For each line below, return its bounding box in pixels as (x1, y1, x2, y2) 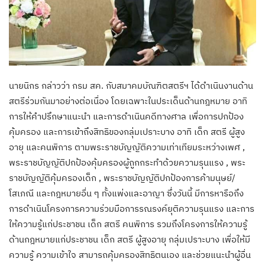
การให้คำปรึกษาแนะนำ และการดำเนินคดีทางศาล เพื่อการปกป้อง (9, 110, 244, 122)
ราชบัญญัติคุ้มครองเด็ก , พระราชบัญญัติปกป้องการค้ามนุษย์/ (9, 172, 235, 183)
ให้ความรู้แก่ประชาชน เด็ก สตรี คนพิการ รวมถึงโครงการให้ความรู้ (9, 218, 247, 230)
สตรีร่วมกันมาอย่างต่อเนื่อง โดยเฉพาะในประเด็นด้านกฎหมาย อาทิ (9, 95, 247, 106)
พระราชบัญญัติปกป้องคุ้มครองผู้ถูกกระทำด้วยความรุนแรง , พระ (9, 156, 245, 168)
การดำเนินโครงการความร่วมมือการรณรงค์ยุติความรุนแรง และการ (9, 202, 254, 214)
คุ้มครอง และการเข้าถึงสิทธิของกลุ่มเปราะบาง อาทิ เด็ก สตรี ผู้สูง (9, 125, 245, 137)
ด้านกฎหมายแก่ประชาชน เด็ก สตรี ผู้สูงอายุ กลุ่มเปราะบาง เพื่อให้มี (9, 233, 250, 245)
